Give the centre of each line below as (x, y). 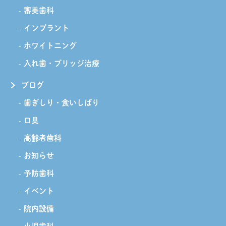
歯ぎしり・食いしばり (62, 103)
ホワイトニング (50, 46)
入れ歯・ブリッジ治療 (62, 63)
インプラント (47, 28)
